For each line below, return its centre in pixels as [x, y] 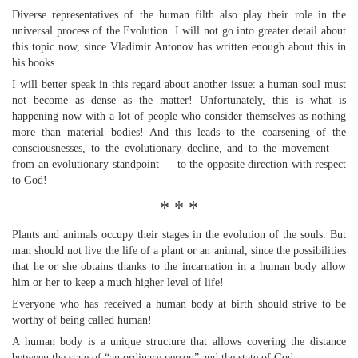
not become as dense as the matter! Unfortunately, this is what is [179, 100]
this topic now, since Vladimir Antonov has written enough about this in [179, 47]
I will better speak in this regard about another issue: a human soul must [179, 84]
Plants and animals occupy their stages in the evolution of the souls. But [179, 235]
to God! [30, 180]
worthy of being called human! [82, 320]
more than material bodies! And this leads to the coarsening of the [179, 132]
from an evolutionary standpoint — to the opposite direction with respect [179, 164]
